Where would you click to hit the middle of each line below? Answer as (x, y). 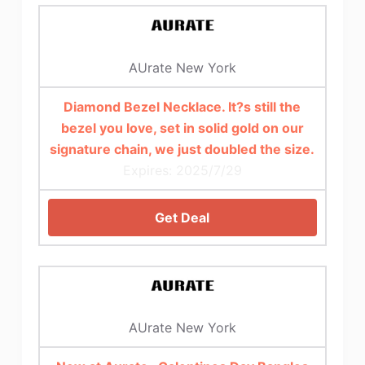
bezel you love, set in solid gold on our (182, 128)
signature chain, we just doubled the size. (182, 149)
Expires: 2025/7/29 (182, 170)
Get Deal (182, 217)
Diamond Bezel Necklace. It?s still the (182, 106)
